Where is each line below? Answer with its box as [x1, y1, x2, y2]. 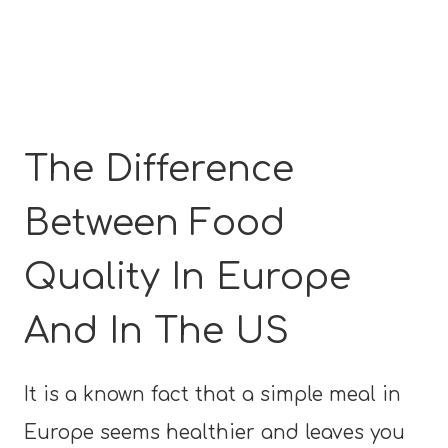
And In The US [24, 310, 289, 351]
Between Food [24, 202, 285, 243]
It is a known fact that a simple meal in [24, 383, 401, 405]
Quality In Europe [24, 256, 351, 297]
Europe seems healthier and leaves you [24, 421, 405, 443]
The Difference [24, 148, 294, 189]
